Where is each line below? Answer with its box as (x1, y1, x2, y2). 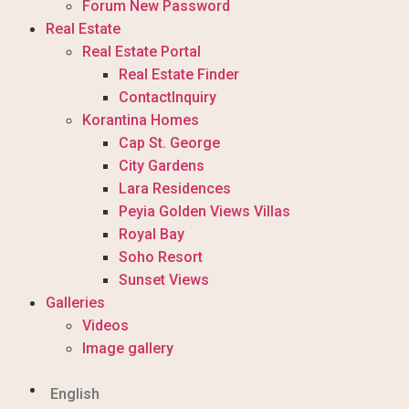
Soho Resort (119, 247, 203, 266)
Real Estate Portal (82, 42, 201, 60)
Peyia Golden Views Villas (119, 202, 290, 220)
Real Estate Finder (119, 65, 239, 83)
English (49, 384, 100, 403)
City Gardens (119, 156, 204, 174)
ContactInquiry (119, 88, 216, 106)
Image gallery (82, 339, 173, 357)
